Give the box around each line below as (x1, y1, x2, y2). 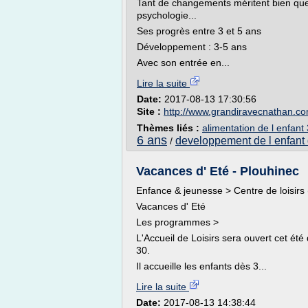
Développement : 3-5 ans (137, 41, 247, 52)
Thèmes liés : (137, 122, 202, 133)
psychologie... (137, 10, 197, 21)
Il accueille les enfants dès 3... (136, 261, 267, 272)
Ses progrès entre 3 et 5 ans (137, 25, 261, 36)
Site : (137, 106, 164, 117)
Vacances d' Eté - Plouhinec (136, 164, 299, 178)
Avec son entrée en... (137, 57, 230, 68)
